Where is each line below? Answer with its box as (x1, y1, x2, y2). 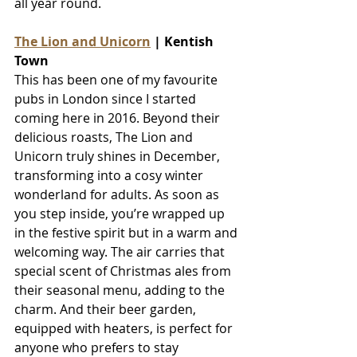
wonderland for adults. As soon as (14, 185, 222, 203)
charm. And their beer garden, (14, 300, 199, 318)
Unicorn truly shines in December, (14, 147, 223, 165)
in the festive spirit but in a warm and (14, 223, 241, 241)
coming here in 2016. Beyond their (14, 108, 223, 127)
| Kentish (151, 32, 217, 50)
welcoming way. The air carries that (14, 242, 228, 261)
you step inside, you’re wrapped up (14, 204, 228, 222)
